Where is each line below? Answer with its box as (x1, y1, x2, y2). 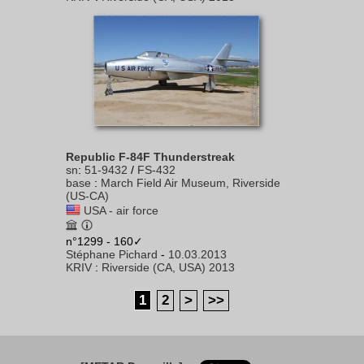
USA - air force (84, 204, 158, 217)
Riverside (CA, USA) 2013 (102, 261, 235, 274)
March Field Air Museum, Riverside (101, 176, 280, 189)
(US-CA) (66, 189, 109, 202)
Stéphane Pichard (66, 248, 158, 261)
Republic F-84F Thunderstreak (66, 150, 235, 163)
